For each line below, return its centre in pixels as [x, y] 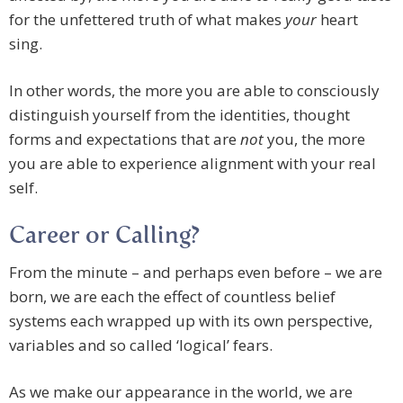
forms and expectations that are [125, 139]
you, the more [314, 139]
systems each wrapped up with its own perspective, [191, 321]
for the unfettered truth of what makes [147, 20]
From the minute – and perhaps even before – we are [196, 273]
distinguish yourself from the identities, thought [179, 115]
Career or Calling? [104, 237]
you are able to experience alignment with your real [193, 164]
